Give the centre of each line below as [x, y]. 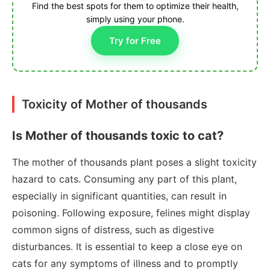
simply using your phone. [135, 19]
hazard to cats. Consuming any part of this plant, [124, 179]
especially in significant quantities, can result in [119, 196]
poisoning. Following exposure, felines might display [131, 212]
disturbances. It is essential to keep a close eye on [127, 246]
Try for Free [135, 40]
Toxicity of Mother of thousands [115, 104]
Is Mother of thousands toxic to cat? [118, 135]
